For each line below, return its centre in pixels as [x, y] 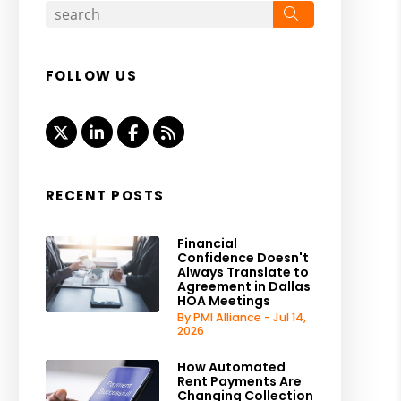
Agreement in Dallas [243, 286]
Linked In [137, 132]
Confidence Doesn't [243, 258]
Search [327, 13]
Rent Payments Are [239, 381]
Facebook [176, 132]
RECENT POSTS [105, 196]
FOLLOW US [91, 76]
